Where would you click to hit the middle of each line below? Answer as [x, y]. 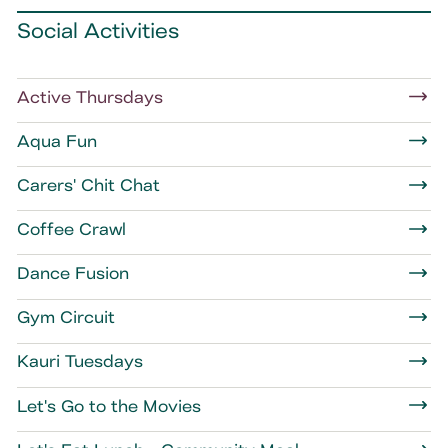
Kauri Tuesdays [79, 361]
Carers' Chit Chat [88, 185]
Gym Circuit [65, 317]
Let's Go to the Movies [108, 405]
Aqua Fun [56, 141]
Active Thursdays [89, 96]
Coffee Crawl [71, 229]
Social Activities [97, 30]
